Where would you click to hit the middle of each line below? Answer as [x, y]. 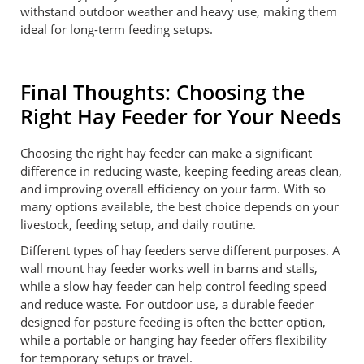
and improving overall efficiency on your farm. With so [173, 188]
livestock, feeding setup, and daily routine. [138, 224]
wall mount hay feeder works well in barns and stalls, [169, 268]
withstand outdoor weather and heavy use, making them [179, 11]
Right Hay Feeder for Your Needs [181, 116]
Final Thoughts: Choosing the [162, 91]
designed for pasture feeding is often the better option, [173, 321]
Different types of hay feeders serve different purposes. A [180, 250]
